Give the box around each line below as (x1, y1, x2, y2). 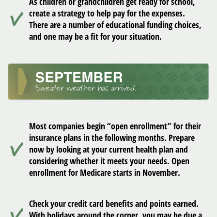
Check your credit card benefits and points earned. (29, 198, 199, 210)
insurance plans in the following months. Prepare (29, 132, 195, 144)
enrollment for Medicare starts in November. (29, 167, 180, 179)
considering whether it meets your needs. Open (29, 155, 189, 167)
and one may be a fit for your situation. (29, 30, 162, 42)
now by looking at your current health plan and (29, 143, 188, 155)
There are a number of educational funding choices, (29, 18, 201, 31)
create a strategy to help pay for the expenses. (29, 7, 185, 19)
